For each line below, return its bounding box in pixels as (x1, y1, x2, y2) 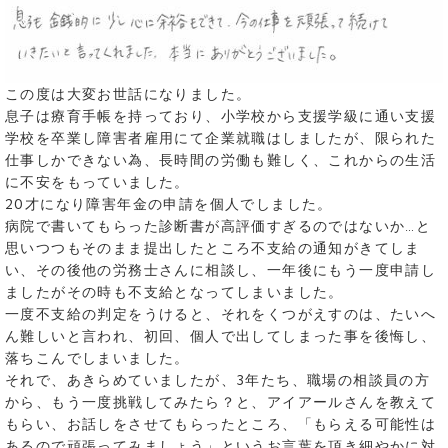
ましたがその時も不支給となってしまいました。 (5, 283, 344, 302)
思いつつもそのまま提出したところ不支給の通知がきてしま (5, 239, 421, 258)
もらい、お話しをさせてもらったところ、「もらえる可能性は (5, 415, 437, 434)
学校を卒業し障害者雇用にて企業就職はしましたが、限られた (5, 129, 437, 148)
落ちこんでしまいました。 (5, 349, 190, 368)
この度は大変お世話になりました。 (5, 85, 252, 104)
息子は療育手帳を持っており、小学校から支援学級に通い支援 (5, 107, 437, 126)
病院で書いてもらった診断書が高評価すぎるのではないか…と (5, 217, 432, 236)
